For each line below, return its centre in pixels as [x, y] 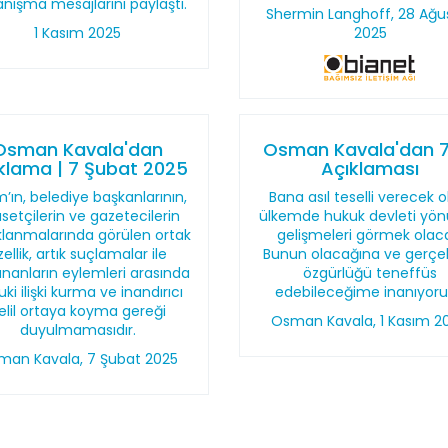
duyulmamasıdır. [77, 330]
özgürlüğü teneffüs [370, 273]
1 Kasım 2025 [78, 33]
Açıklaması [370, 168]
